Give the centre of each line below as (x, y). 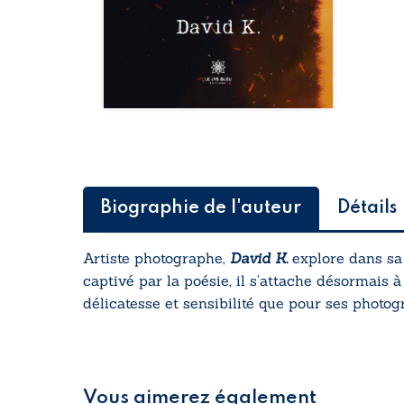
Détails (367, 209)
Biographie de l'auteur (201, 209)
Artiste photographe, (156, 258)
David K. (259, 258)
